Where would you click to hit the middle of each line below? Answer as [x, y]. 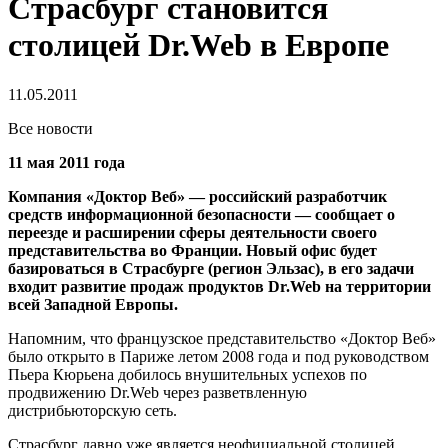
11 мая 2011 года [66, 162]
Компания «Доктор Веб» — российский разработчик [197, 196]
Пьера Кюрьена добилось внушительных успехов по [187, 374]
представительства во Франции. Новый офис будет [192, 250]
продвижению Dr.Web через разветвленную [157, 392]
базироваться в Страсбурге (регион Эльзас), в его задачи [211, 268]
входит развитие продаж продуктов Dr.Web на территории [219, 286]
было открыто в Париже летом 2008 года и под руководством [218, 356]
